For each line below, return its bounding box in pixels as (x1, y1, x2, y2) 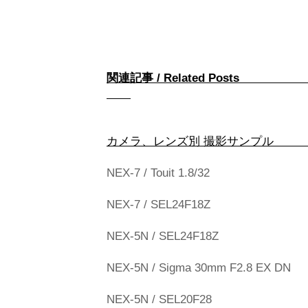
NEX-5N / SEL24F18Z (107, 230, 219, 243)
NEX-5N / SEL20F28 (107, 293, 212, 306)
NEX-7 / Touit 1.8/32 (107, 166, 210, 179)
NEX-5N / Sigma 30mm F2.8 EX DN (107, 261, 291, 274)
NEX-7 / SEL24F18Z (107, 198, 210, 211)
